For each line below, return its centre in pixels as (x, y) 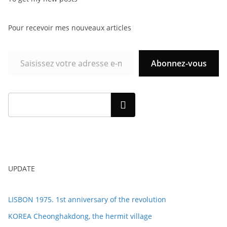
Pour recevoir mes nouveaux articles (70, 28)
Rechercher (123, 105)
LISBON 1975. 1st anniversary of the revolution (87, 199)
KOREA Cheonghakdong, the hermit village (80, 216)
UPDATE (22, 168)
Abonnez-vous (179, 63)
